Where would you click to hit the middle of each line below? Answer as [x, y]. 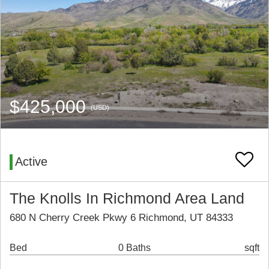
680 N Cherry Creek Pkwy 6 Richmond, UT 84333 [121, 218]
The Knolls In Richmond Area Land [127, 199]
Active [31, 162]
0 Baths [134, 248]
